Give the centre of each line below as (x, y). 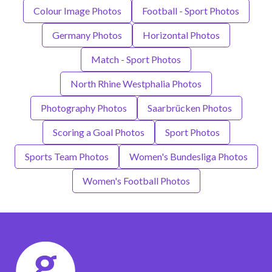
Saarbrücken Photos (189, 107)
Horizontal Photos (181, 35)
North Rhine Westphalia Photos (136, 83)
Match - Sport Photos (136, 59)
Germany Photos (87, 35)
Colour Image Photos (77, 10)
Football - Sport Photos (190, 10)
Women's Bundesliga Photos (188, 156)
